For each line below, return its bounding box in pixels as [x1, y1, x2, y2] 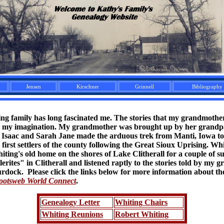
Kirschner [76, 83, 99, 89]
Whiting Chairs [115, 198, 167, 206]
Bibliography [191, 83, 222, 89]
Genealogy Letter [41, 198, 100, 206]
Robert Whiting [115, 210, 168, 218]
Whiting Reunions [41, 210, 103, 218]
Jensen [26, 83, 41, 89]
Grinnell [135, 83, 154, 89]
